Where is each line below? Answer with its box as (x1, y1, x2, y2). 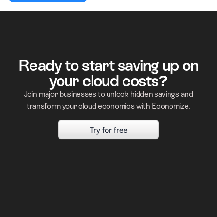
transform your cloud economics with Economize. (26, 101, 191, 110)
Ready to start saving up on (18, 56, 199, 74)
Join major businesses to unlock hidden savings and (24, 89, 193, 99)
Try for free (89, 124, 128, 135)
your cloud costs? (49, 72, 168, 90)
